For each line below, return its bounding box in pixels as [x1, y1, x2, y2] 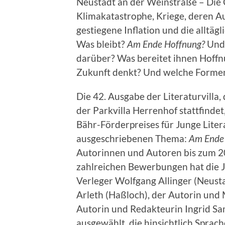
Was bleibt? [76, 38, 127, 50]
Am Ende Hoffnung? [127, 38, 205, 50]
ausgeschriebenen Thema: [76, 133, 189, 145]
